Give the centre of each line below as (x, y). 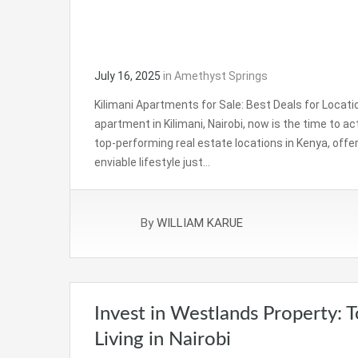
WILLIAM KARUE (200, 223)
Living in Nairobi (163, 339)
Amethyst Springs (221, 76)
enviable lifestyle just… (152, 162)
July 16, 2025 (127, 76)
